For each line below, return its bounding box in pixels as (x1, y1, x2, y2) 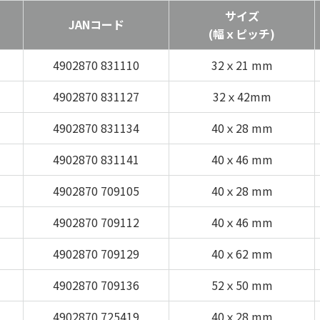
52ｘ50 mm (211, 276, 273, 294)
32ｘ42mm (212, 87, 271, 105)
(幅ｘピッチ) (209, 24, 275, 42)
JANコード (68, 15, 124, 33)
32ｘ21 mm (211, 56, 273, 74)
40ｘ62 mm (211, 244, 273, 262)
